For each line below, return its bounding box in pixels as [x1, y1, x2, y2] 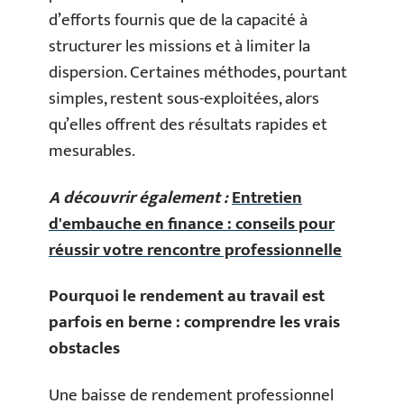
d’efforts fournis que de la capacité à [49, 6, 308, 34]
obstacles [49, 335, 120, 363]
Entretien [232, 183, 302, 212]
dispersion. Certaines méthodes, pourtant [49, 59, 347, 87]
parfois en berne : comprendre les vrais [49, 308, 340, 336]
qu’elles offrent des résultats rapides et [49, 111, 327, 139]
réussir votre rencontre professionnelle [49, 235, 342, 264]
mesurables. [49, 137, 135, 165]
